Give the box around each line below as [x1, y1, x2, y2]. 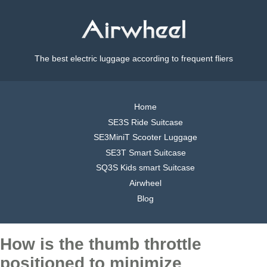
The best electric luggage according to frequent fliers [34, 54, 233, 64]
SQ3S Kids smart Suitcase [96, 163, 195, 173]
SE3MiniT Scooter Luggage [94, 132, 197, 142]
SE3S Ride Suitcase [108, 117, 183, 127]
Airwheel [129, 178, 162, 188]
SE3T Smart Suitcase [105, 147, 186, 157]
